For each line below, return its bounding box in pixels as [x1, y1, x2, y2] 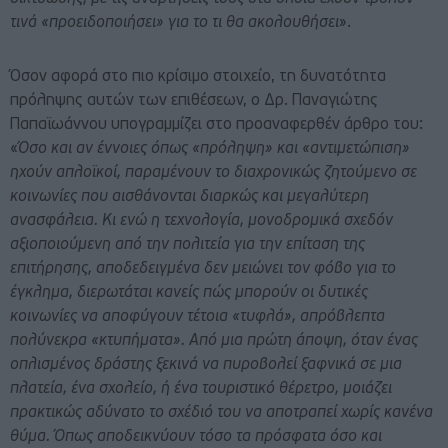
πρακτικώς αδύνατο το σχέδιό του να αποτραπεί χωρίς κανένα [10, 405, 433, 422]
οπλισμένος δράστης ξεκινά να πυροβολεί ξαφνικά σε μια [10, 357, 402, 374]
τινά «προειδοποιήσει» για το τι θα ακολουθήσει [10, 15, 339, 32]
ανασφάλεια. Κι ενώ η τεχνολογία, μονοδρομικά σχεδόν [10, 213, 393, 230]
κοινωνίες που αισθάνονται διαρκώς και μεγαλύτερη [10, 189, 369, 206]
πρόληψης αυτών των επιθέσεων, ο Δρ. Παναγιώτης [10, 93, 378, 110]
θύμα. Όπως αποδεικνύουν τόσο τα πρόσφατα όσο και [10, 429, 382, 446]
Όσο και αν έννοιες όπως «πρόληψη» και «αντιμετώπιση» [18, 141, 410, 158]
